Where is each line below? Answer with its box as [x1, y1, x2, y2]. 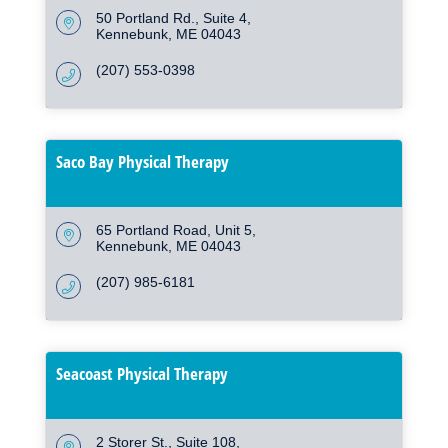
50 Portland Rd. [96, 10, 195, 27]
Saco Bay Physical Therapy [56, 150, 229, 174]
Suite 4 [203, 10, 247, 27]
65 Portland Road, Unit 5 [96, 222, 252, 239]
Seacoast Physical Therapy [56, 362, 228, 386]
